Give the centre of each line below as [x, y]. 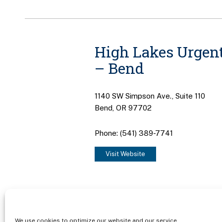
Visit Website [125, 154]
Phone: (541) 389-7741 [134, 133]
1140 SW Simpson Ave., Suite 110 [150, 96]
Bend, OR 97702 [123, 108]
